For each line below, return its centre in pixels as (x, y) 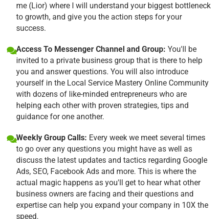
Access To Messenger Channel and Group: (91, 49)
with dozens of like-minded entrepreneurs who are (101, 94)
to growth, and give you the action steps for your (99, 17)
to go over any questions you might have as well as (104, 149)
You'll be (181, 49)
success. (31, 28)
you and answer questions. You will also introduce (102, 71)
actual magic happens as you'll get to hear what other (108, 182)
